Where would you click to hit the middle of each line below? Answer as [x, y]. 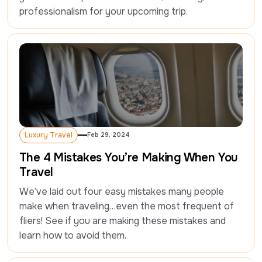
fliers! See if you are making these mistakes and [123, 221]
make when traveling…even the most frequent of [127, 206]
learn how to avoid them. [73, 236]
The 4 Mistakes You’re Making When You [129, 158]
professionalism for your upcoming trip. [104, 12]
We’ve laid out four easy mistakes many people [122, 192]
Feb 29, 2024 [108, 135]
